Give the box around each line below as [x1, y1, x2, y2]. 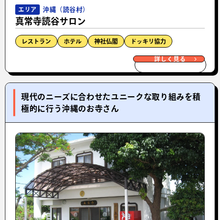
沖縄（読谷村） [43, 6, 89, 13]
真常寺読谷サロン [15, 16, 86, 26]
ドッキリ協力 [131, 38, 166, 44]
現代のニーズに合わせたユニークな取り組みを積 [21, 92, 201, 101]
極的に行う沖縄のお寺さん [21, 104, 119, 112]
